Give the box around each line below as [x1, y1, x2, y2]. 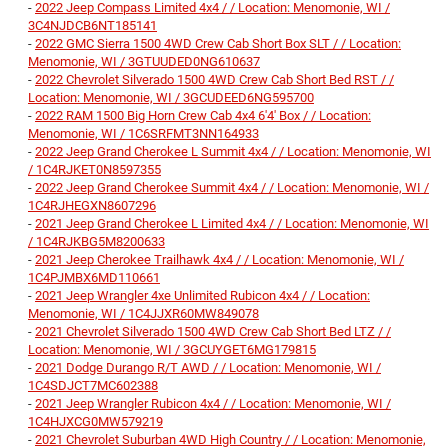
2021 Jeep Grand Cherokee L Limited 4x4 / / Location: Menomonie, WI [35, 216, 429, 232]
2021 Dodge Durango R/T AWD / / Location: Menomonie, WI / [35, 360, 381, 376]
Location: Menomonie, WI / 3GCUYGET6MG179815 [28, 342, 316, 358]
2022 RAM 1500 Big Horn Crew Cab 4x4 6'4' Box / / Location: [35, 108, 371, 124]
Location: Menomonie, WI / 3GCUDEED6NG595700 [28, 90, 314, 106]
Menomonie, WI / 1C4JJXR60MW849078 [28, 306, 259, 322]
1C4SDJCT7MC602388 [28, 378, 158, 394]
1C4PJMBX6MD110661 [28, 270, 160, 286]
